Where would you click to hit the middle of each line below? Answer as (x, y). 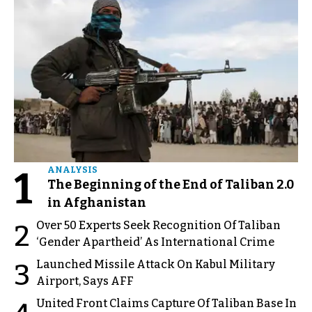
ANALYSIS (72, 170)
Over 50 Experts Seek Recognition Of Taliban (158, 225)
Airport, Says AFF (85, 281)
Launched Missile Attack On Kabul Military (156, 264)
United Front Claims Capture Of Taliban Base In (166, 303)
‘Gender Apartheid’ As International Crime (155, 242)
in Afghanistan (97, 202)
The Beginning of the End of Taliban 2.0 (171, 184)
